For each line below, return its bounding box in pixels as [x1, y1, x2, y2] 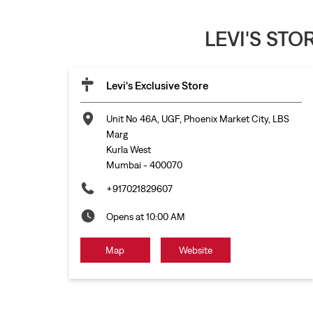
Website [178, 245, 212, 256]
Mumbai [105, 159, 141, 171]
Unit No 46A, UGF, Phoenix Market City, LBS [105, 113, 289, 125]
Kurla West [105, 144, 151, 156]
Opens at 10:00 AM [105, 211, 185, 223]
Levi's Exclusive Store [105, 79, 208, 92]
